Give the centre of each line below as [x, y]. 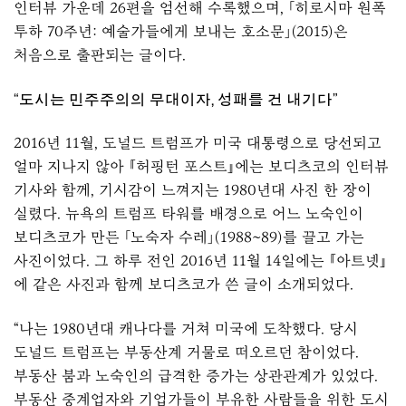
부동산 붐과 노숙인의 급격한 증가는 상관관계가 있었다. [196, 375]
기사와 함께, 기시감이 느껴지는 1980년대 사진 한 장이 [193, 190]
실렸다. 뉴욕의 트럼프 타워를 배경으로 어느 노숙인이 [188, 214]
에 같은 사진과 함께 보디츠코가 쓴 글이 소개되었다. [184, 285]
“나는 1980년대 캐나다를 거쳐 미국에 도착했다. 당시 [186, 328]
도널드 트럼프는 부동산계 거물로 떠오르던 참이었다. [186, 352]
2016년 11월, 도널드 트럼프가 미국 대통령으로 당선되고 [198, 143]
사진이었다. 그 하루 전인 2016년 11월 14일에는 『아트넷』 [200, 261]
